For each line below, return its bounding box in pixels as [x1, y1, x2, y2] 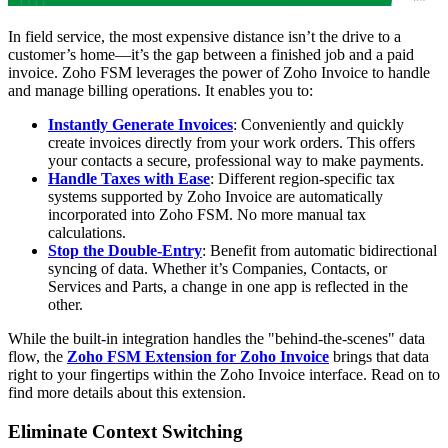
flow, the [8, 348, 67, 366]
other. [48, 296, 83, 314]
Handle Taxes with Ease [48, 170, 210, 188]
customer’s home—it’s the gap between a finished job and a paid [8, 46, 414, 64]
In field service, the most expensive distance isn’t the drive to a [8, 28, 401, 46]
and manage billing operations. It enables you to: [8, 82, 313, 100]
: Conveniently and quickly [233, 116, 404, 134]
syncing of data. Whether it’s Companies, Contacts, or [48, 260, 387, 278]
